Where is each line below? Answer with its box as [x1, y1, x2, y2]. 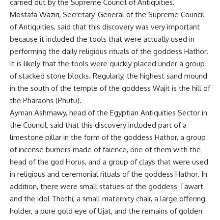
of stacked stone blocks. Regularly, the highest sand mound [10, 71, 207, 81]
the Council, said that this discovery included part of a [10, 120, 187, 130]
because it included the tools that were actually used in [10, 34, 194, 44]
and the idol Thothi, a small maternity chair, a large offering [10, 194, 205, 203]
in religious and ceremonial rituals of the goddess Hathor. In [10, 169, 207, 179]
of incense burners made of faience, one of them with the [10, 145, 201, 154]
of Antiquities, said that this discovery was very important [10, 22, 200, 31]
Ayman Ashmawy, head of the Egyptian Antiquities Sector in [10, 108, 207, 117]
